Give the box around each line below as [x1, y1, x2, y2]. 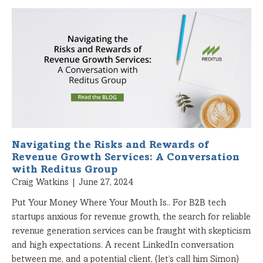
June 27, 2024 [76, 177, 133, 187]
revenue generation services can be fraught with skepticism [12, 226, 251, 236]
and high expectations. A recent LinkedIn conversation [12, 240, 234, 250]
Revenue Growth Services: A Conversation [12, 152, 240, 163]
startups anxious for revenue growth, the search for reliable [12, 212, 251, 222]
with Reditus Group [12, 164, 120, 176]
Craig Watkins [12, 177, 71, 187]
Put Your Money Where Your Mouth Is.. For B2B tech [12, 198, 226, 208]
